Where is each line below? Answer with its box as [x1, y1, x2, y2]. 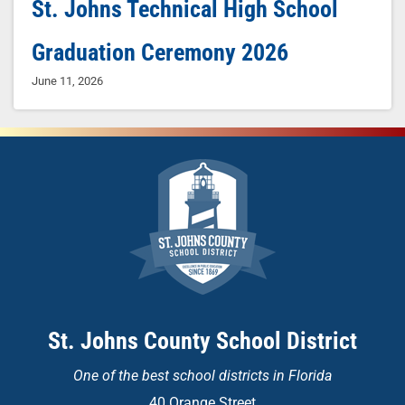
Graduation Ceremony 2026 [32, 39, 288, 67]
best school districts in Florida [142, 367, 332, 385]
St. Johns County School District [48, 327, 357, 355]
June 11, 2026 [32, 74, 103, 89]
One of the [73, 367, 142, 385]
